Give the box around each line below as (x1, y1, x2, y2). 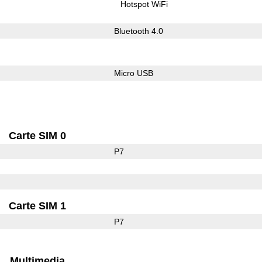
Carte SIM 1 (9, 199, 67, 212)
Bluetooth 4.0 (113, 26, 163, 36)
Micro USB (113, 68, 153, 78)
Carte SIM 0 (9, 129, 67, 142)
